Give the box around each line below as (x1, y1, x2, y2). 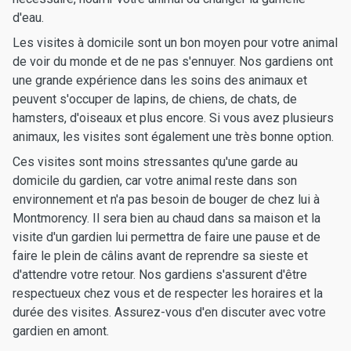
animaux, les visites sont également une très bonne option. (13, 129, 334, 144)
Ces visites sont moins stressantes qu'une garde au (13, 154, 298, 169)
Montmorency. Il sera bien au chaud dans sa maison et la (13, 211, 320, 226)
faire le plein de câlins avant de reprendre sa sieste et (13, 248, 308, 263)
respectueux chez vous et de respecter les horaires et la (13, 286, 323, 301)
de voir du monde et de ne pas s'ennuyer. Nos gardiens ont (13, 54, 333, 69)
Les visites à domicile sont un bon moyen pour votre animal (13, 35, 338, 50)
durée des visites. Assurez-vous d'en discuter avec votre (13, 305, 326, 320)
